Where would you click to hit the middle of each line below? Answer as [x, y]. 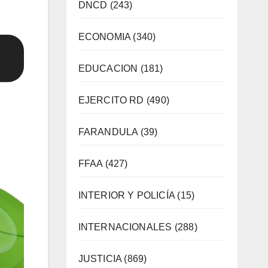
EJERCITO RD [111, 100]
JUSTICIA [100, 258]
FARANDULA [108, 132]
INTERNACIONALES [125, 227]
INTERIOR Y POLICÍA [127, 195]
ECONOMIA [104, 36]
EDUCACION [108, 68]
